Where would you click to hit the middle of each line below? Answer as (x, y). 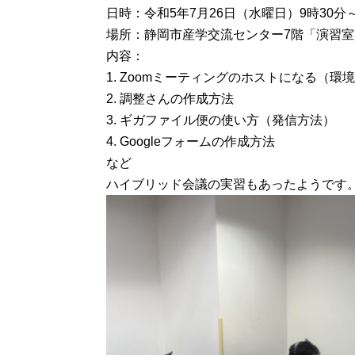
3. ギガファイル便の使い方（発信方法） (221, 120)
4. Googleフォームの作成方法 (191, 141)
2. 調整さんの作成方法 (170, 98)
